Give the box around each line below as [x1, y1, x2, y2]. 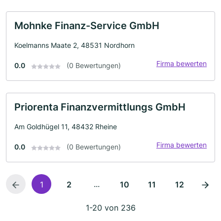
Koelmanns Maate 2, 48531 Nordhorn [14, 41, 135, 50]
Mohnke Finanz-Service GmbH [14, 20, 159, 32]
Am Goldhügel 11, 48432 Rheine [14, 122, 117, 131]
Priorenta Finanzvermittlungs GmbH [14, 101, 185, 113]
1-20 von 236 [85, 203, 136, 213]
